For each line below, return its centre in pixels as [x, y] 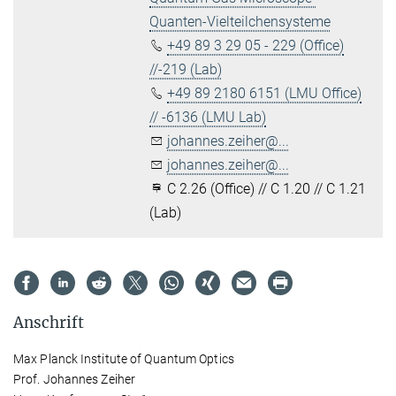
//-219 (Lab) [186, 69]
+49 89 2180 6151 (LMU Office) [265, 93]
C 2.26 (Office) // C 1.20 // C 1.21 [265, 188]
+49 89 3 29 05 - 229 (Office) [256, 45]
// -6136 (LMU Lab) [208, 117]
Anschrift [49, 322]
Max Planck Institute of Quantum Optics [124, 358]
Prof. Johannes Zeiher [75, 379]
